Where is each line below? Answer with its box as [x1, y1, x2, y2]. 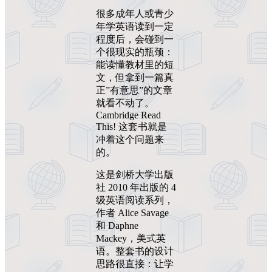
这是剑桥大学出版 [96, 169, 174, 180]
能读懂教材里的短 [96, 59, 174, 70]
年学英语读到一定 [96, 21, 174, 32]
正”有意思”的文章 [96, 85, 172, 96]
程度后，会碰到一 [96, 34, 174, 45]
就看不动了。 [96, 98, 154, 109]
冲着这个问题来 [96, 134, 164, 145]
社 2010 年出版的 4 [96, 182, 176, 193]
